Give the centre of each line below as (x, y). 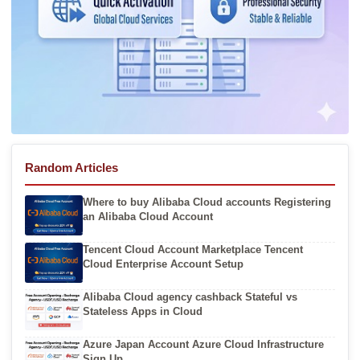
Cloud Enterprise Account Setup (163, 264)
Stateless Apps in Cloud (143, 311)
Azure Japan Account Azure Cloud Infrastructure (203, 344)
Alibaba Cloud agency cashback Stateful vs (190, 297)
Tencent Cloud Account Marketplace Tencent (193, 249)
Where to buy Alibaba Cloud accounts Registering (207, 202)
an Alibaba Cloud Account (148, 216)
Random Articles (72, 168)
